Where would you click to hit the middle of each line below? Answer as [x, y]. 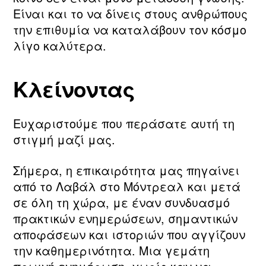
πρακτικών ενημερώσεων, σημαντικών [125, 218]
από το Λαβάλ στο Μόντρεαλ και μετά [127, 186]
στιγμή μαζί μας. [64, 140]
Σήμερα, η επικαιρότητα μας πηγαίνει [126, 170]
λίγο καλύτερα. [60, 45]
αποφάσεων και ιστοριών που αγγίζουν [129, 234]
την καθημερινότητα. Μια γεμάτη [111, 250]
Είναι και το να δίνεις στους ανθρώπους [130, 13]
